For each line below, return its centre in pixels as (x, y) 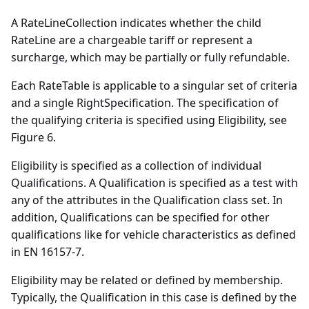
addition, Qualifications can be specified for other (140, 217)
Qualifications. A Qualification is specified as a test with (154, 182)
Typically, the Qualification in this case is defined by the (154, 297)
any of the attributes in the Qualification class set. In (147, 200)
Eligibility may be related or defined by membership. (147, 280)
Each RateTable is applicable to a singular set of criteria (154, 85)
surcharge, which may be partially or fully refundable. (150, 57)
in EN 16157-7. (48, 251)
